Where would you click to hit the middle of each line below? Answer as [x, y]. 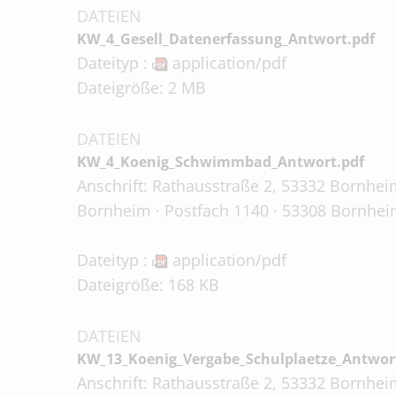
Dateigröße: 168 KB [148, 285]
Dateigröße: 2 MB [141, 88]
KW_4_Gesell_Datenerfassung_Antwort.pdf [226, 39]
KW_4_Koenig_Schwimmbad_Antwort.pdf [221, 162]
